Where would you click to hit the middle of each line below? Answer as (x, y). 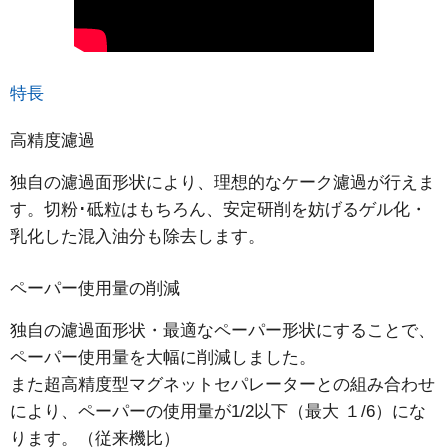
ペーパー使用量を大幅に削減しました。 (163, 358)
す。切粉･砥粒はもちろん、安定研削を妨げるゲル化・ (218, 210)
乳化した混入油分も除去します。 (137, 237)
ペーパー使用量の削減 (95, 289)
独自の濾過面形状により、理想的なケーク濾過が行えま (222, 183)
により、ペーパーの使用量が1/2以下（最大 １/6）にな (218, 412)
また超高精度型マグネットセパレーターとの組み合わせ (222, 385)
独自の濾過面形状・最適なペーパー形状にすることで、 (222, 331)
